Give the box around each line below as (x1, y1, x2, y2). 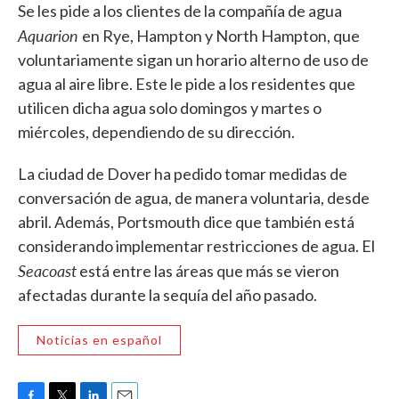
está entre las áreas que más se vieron (77, 261, 339, 281)
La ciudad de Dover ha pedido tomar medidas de (18, 164, 347, 184)
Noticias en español (37, 332, 162, 348)
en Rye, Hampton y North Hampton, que (82, 26, 360, 46)
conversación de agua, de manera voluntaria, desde (18, 188, 370, 208)
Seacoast (18, 259, 77, 282)
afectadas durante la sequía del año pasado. (18, 285, 320, 305)
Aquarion (18, 24, 82, 47)
